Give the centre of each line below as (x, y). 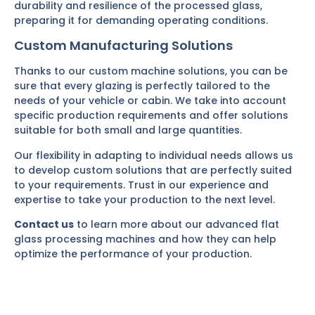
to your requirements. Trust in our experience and (141, 185)
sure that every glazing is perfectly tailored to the (142, 86)
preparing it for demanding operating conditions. (141, 20)
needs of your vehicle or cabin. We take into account (150, 101)
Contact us (44, 224)
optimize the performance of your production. (133, 253)
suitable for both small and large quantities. (128, 130)
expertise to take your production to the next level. (144, 199)
